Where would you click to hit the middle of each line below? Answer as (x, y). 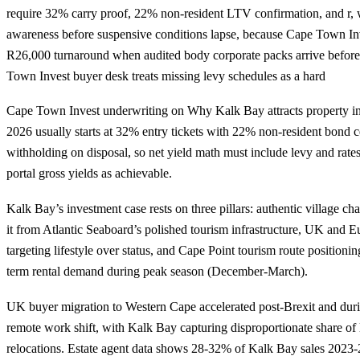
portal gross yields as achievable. (89, 174)
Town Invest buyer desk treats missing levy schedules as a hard (166, 76)
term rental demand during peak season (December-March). (157, 271)
